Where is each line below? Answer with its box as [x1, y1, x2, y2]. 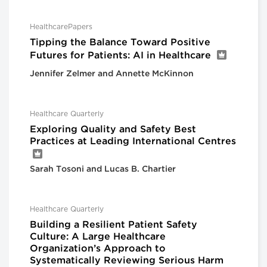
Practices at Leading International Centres [30, 136, 236, 146]
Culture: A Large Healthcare [30, 232, 166, 241]
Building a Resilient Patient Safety [30, 220, 197, 229]
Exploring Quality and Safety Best [30, 125, 196, 134]
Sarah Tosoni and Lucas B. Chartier [30, 165, 176, 173]
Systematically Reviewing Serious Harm [30, 256, 223, 265]
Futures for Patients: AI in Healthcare [30, 51, 211, 60]
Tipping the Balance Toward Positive [30, 38, 210, 47]
